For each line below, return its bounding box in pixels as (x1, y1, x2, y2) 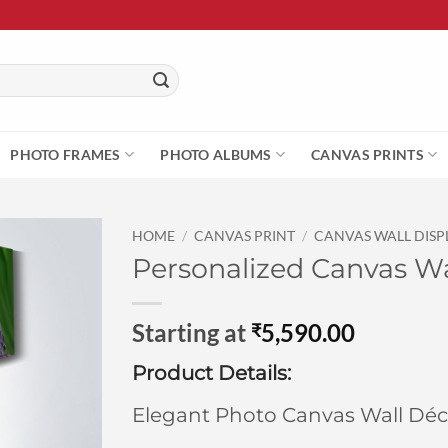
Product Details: (131, 360, 291, 385)
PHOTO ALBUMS (160, 145, 272, 163)
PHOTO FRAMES (10, 145, 121, 163)
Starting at (131, 317, 251, 347)
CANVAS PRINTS (311, 145, 424, 163)
